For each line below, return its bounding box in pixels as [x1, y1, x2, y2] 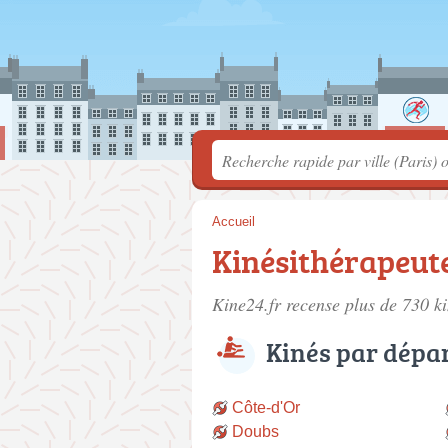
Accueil [212, 214, 255, 229]
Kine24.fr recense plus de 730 [212, 292, 434, 316]
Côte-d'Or [232, 399, 300, 416]
